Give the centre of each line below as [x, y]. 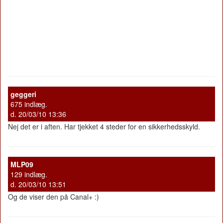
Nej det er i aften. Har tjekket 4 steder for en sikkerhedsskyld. [104, 126]
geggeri [23, 94]
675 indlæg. [29, 104]
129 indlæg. [29, 174]
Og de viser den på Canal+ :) [54, 196]
